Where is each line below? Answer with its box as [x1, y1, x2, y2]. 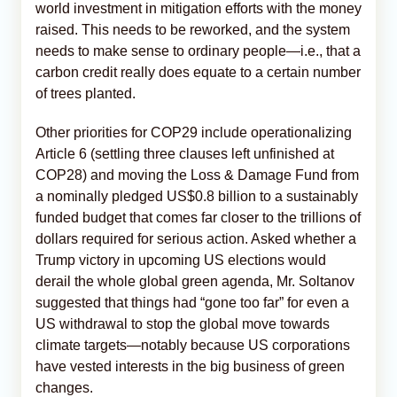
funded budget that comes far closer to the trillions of [35, 209, 361, 225]
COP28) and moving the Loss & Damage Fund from [35, 167, 359, 183]
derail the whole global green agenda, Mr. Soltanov [35, 273, 354, 289]
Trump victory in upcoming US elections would [35, 252, 326, 268]
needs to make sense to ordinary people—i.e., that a [35, 43, 361, 58]
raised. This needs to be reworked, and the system [35, 21, 350, 37]
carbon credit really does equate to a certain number [35, 64, 361, 80]
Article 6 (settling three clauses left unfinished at [35, 145, 334, 161]
